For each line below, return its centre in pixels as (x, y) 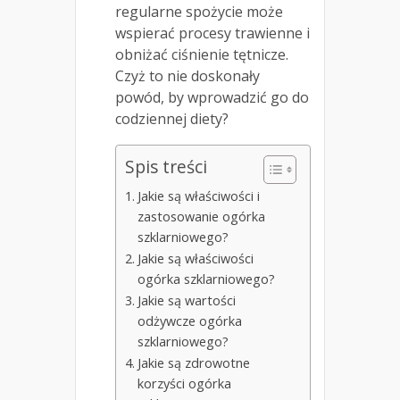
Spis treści (166, 167)
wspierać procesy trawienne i (212, 33)
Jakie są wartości (186, 301)
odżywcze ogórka (189, 321)
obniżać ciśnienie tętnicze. (202, 55)
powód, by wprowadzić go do (212, 98)
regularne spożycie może (199, 12)
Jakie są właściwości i (198, 196)
